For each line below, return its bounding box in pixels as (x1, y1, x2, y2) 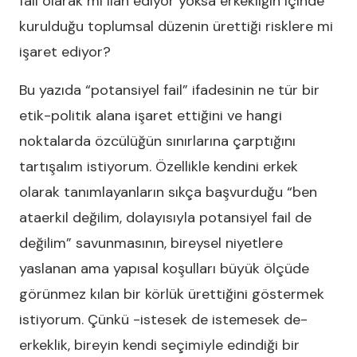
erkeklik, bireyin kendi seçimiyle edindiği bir (19, 335, 300, 355)
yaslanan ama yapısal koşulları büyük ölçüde (19, 259, 309, 278)
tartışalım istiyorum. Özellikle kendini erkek (19, 157, 298, 176)
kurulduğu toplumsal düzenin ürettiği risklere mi (19, 17, 333, 36)
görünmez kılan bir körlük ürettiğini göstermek (19, 284, 324, 304)
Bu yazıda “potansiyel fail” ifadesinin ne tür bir (19, 80, 320, 100)
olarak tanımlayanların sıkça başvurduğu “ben (19, 182, 317, 202)
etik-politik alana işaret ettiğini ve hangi (19, 106, 282, 125)
